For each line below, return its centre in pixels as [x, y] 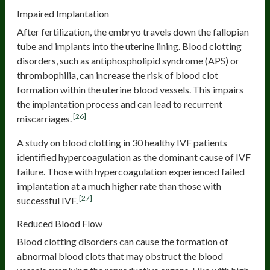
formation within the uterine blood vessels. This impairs [130, 89]
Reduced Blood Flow [60, 223]
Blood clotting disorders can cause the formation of [123, 241]
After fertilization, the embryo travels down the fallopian [133, 31]
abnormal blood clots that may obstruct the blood [120, 256]
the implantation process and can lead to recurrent [120, 104]
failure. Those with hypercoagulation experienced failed [131, 171]
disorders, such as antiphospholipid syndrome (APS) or [128, 60]
